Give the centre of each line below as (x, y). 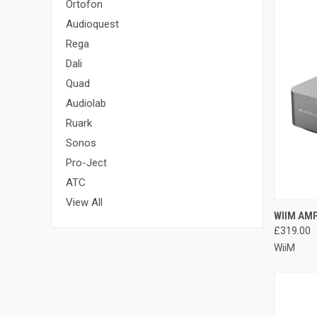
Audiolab (86, 103)
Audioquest (92, 24)
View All (84, 202)
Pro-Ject (86, 162)
